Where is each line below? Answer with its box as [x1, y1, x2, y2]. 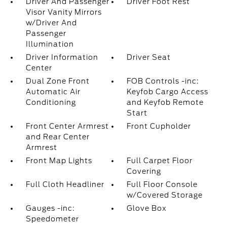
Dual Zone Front [25, 77, 90, 85]
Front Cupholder [127, 122, 192, 130]
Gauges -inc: [25, 204, 75, 212]
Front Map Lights [25, 157, 92, 165]
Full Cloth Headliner [25, 180, 104, 188]
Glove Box [127, 204, 167, 212]
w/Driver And [25, 19, 77, 27]
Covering [127, 167, 162, 175]
